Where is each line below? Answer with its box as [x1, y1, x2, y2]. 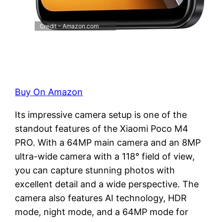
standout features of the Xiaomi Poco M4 [15, 123, 189, 134]
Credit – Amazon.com [40, 22, 99, 30]
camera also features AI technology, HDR [15, 192, 187, 203]
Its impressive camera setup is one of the [15, 109, 187, 120]
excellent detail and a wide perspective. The [15, 178, 199, 189]
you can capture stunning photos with [15, 165, 175, 175]
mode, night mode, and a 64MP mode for [15, 206, 189, 217]
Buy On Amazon [15, 86, 83, 97]
